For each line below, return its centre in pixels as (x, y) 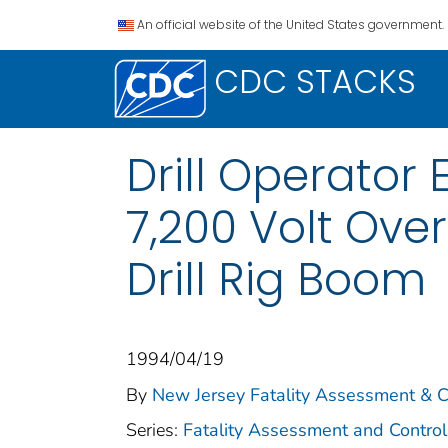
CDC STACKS (315, 81)
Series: (154, 429)
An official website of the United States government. (290, 24)
